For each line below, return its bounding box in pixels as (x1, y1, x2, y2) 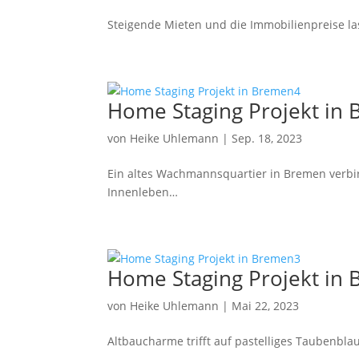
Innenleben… (107, 184, 179, 200)
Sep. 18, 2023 (232, 131, 303, 146)
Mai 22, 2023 (232, 298, 300, 313)
